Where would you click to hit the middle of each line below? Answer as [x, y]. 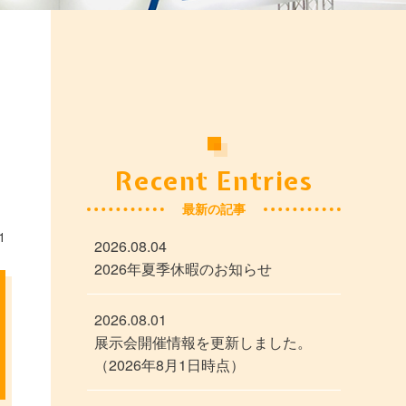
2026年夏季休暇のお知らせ [183, 269]
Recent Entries [214, 181]
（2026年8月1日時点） [169, 365]
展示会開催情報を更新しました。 [203, 343]
